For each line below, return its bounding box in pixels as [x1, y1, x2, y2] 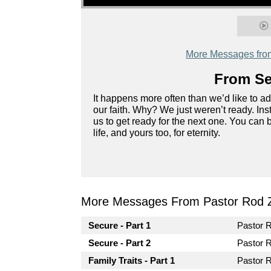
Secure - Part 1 [88, 220, 151, 230]
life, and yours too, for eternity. [93, 128, 221, 138]
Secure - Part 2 [88, 238, 151, 248]
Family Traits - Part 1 [88, 255, 175, 266]
